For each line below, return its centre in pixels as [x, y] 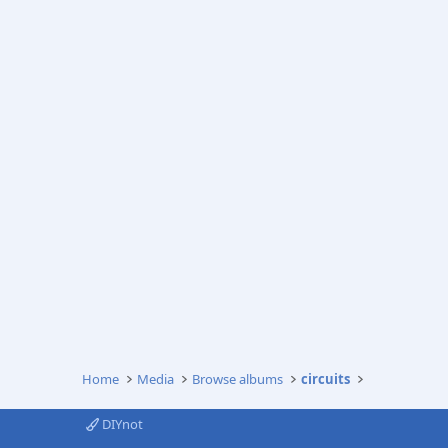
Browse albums [238, 379]
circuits [326, 379]
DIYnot [121, 424]
